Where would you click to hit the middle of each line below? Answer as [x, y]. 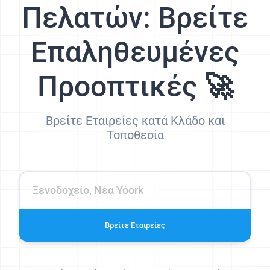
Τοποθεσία [135, 135]
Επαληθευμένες [135, 52]
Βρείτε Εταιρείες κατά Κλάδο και [135, 121]
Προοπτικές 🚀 [135, 86]
